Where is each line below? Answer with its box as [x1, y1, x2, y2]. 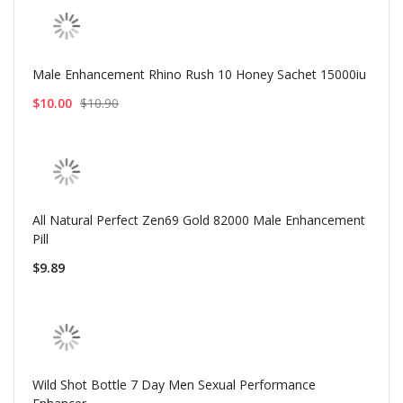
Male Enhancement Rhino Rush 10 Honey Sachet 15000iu [32, 65, 366, 83]
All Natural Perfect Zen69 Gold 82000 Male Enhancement [32, 210, 365, 228]
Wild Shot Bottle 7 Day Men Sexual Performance [32, 376, 316, 394]
